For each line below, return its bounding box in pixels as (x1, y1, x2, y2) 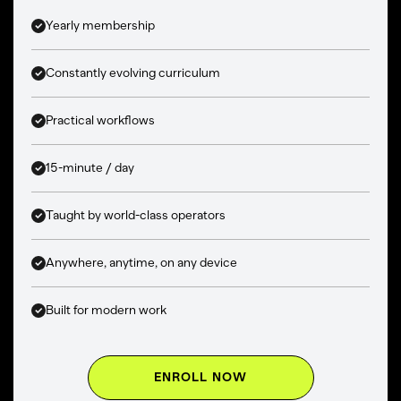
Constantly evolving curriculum (46, 64, 220, 81)
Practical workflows (46, 112, 155, 128)
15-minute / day (46, 159, 134, 175)
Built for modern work (46, 302, 166, 318)
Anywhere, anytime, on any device (46, 254, 237, 270)
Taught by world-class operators (46, 207, 226, 223)
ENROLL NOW (153, 369, 248, 385)
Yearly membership (46, 17, 155, 33)
